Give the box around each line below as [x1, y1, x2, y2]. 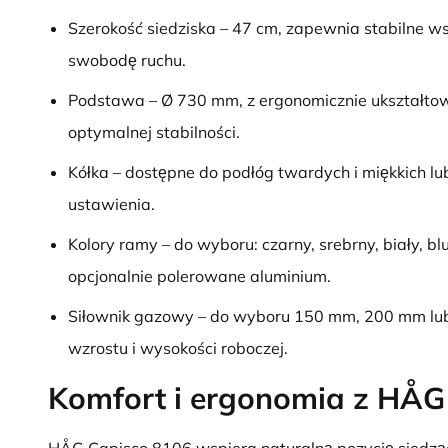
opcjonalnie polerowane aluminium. [68, 266, 331, 286]
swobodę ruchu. [68, 50, 186, 70]
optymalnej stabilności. [68, 122, 240, 142]
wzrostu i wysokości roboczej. [68, 338, 288, 358]
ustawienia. [68, 194, 155, 214]
